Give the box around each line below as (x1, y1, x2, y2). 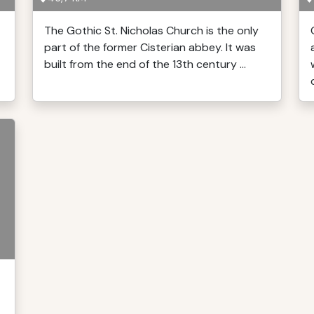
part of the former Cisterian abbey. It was (44, 40, 256, 55)
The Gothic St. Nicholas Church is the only (44, 23, 259, 38)
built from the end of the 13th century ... (44, 57, 246, 71)
